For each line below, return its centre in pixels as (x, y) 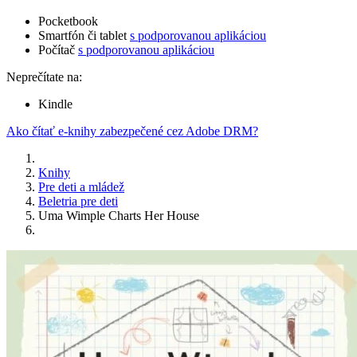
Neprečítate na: (44, 77)
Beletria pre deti (78, 202)
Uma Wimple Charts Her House (119, 216)
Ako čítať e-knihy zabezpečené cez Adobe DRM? (132, 131)
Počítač (58, 50)
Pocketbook (68, 22)
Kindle (55, 104)
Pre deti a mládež (81, 187)
